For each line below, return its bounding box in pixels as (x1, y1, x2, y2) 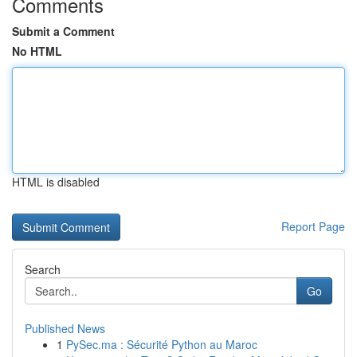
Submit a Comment (12, 23, 115, 39)
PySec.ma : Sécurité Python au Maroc (66, 336, 257, 352)
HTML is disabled (12, 174, 100, 190)
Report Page (281, 218, 345, 234)
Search (25, 261, 61, 277)
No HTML (12, 43, 62, 59)
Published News (25, 320, 105, 336)
